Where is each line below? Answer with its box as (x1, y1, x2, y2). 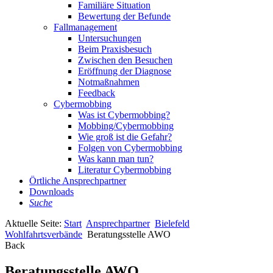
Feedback (78, 88, 115, 98)
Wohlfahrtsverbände (5, 229, 82, 239)
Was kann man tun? (78, 154, 154, 164)
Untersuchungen (78, 33, 141, 43)
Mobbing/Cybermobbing (78, 121, 174, 131)
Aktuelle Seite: (5, 218, 64, 229)
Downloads (29, 186, 74, 197)
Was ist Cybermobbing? (78, 110, 170, 120)
